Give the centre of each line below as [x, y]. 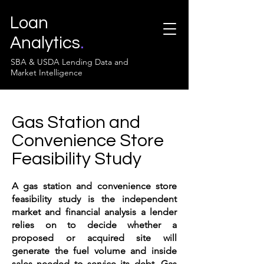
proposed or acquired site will [94, 238]
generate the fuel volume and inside [94, 251]
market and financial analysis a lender [94, 212]
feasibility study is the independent [94, 199]
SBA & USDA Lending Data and [70, 62]
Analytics [45, 43]
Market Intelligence [47, 72]
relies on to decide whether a [94, 225]
